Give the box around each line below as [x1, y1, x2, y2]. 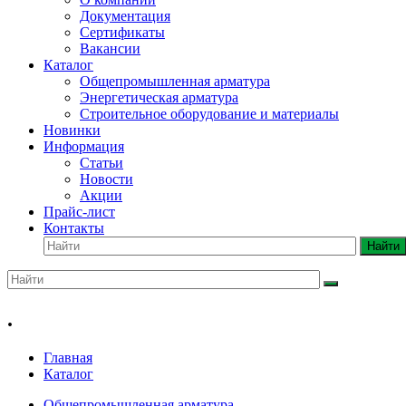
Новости [80, 171, 133, 187]
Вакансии [80, 41, 140, 56]
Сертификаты [80, 24, 165, 40]
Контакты [43, 220, 104, 236]
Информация [43, 139, 124, 154]
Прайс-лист [43, 204, 115, 219]
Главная [43, 349, 92, 365]
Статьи [80, 155, 123, 170]
